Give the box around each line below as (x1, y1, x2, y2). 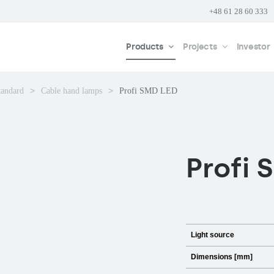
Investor (236, 42, 270, 53)
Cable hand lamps (41, 86, 102, 95)
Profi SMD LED (119, 86, 177, 95)
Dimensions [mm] (191, 253, 253, 261)
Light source (191, 231, 234, 239)
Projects (182, 42, 217, 53)
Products (126, 42, 163, 53)
